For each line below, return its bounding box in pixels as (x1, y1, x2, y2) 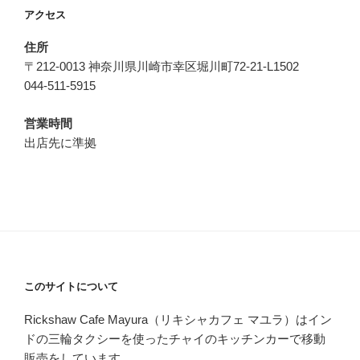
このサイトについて (24, 280, 118, 292)
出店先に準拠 (24, 135, 96, 149)
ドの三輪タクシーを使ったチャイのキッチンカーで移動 (24, 331, 325, 346)
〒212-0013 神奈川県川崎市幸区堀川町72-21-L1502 (24, 59, 299, 73)
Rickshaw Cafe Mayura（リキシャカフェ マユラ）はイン (24, 312, 332, 326)
